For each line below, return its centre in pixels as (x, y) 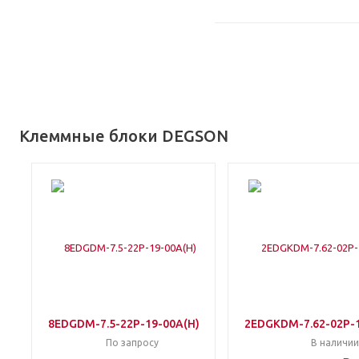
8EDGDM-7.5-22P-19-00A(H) (124, 324)
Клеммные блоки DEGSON (124, 136)
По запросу (132, 343)
